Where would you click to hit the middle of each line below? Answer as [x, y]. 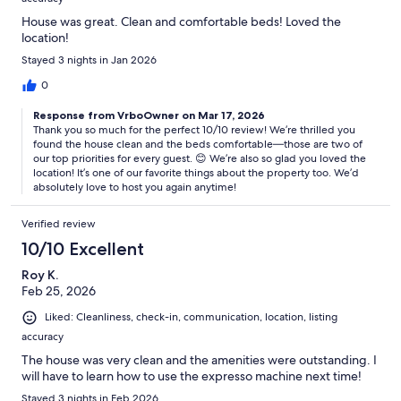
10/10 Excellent [83, 249]
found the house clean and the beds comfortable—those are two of [198, 145]
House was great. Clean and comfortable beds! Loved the [181, 22]
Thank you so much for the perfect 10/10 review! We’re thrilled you [194, 130]
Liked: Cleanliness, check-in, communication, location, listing [191, 317]
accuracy [43, 336]
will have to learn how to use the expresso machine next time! [192, 375]
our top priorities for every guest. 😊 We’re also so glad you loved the [200, 159]
